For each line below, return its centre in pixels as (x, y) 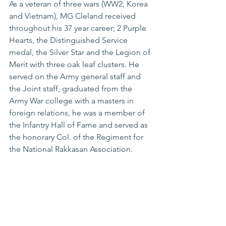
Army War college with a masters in (72, 101)
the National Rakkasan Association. (72, 149)
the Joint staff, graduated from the (72, 89)
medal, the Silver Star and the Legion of (81, 52)
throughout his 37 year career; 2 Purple (79, 28)
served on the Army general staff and (76, 77)
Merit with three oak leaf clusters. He (75, 65)
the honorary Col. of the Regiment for (77, 137)
